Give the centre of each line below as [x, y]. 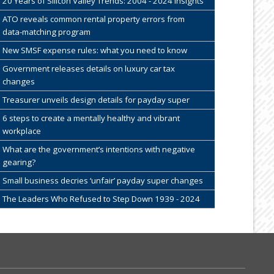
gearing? [19, 162]
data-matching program [46, 32]
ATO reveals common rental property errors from [93, 19]
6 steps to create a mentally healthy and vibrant [91, 118]
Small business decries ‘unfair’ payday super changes [102, 181]
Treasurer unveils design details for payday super [96, 100]
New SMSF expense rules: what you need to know [94, 50]
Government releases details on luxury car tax [88, 69]
